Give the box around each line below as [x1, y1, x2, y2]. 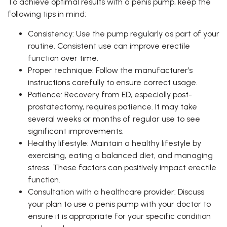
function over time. [28, 53, 98, 63]
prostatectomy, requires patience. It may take [28, 102, 197, 112]
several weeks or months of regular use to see [28, 114, 200, 124]
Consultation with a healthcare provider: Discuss [28, 187, 204, 197]
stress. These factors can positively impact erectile [28, 163, 216, 173]
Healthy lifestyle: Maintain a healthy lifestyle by [28, 138, 201, 148]
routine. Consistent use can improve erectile [28, 41, 190, 51]
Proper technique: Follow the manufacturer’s [28, 65, 193, 75]
